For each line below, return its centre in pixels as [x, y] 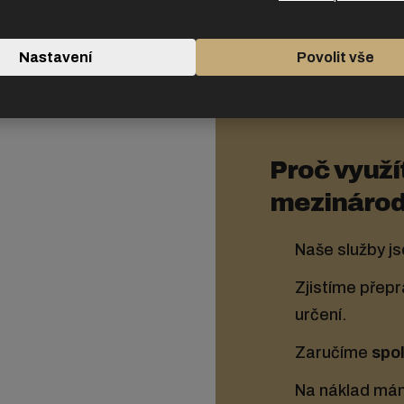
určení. [321, 315]
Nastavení [55, 57]
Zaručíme [333, 353]
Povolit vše [335, 57]
